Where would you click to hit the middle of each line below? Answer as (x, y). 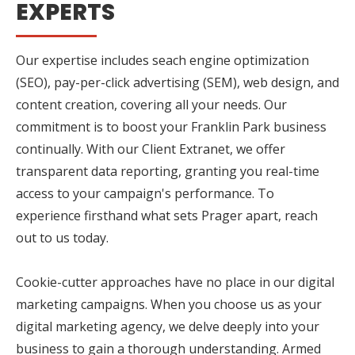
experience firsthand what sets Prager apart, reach (167, 215)
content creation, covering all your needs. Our (151, 104)
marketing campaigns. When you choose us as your (169, 304)
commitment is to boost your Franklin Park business (171, 126)
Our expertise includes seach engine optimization (162, 60)
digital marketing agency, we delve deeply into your (168, 326)
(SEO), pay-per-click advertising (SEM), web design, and (177, 82)
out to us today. (62, 237)
